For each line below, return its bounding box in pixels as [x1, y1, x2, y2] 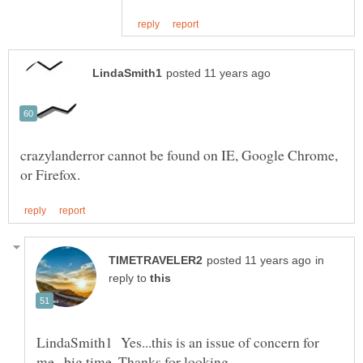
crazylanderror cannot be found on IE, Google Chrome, [20, 145, 338, 165]
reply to [109, 271, 150, 284]
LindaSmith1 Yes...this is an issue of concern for [36, 331, 319, 352]
